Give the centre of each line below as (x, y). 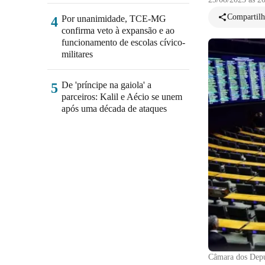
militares (77, 54)
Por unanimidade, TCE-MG (114, 19)
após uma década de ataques (114, 109)
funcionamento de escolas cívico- (123, 42)
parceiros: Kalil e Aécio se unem (122, 97)
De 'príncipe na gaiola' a (106, 85)
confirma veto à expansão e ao (118, 30)
